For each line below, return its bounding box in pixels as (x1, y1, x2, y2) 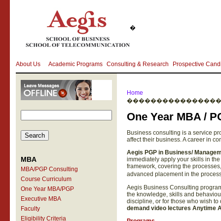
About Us (15, 61, 40, 68)
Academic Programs (48, 61, 103, 68)
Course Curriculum (20, 176, 72, 183)
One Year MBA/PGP (20, 185, 74, 192)
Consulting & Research (106, 61, 169, 68)
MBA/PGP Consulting (20, 166, 78, 173)
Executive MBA (20, 195, 61, 202)
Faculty (20, 205, 40, 212)
